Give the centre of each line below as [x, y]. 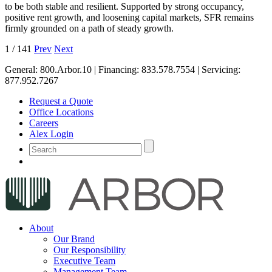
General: [22, 69]
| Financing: [118, 69]
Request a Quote [61, 101]
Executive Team [84, 260]
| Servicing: [219, 69]
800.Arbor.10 [67, 69]
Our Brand [74, 239]
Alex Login [51, 134]
